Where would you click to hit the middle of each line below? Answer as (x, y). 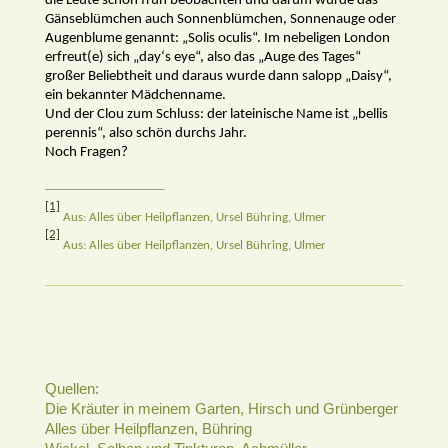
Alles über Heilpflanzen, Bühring (148, 428)
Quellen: (74, 388)
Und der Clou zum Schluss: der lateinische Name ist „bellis (216, 114)
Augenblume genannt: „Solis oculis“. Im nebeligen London (217, 38)
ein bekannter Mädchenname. (135, 95)
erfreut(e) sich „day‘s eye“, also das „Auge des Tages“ (203, 57)
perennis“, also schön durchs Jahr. (146, 133)
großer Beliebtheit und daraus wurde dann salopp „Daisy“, (218, 76)
